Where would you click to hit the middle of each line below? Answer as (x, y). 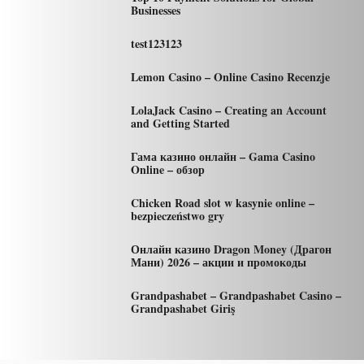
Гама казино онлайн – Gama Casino (223, 156)
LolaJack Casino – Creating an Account (228, 110)
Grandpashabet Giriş (182, 308)
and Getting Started (180, 123)
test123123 (156, 43)
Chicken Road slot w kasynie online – (222, 202)
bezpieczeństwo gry (177, 215)
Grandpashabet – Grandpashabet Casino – (236, 295)
